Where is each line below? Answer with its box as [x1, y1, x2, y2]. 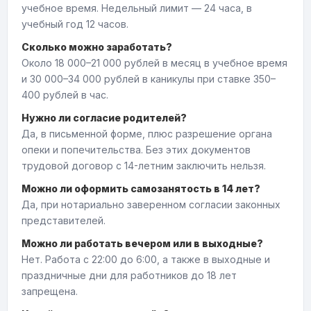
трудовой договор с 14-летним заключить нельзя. [22, 160, 266, 171]
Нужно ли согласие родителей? [22, 112, 187, 124]
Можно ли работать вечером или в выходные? [22, 237, 263, 249]
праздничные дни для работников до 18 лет [22, 269, 237, 281]
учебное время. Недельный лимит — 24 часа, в [22, 2, 252, 14]
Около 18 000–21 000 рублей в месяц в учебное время [22, 57, 287, 69]
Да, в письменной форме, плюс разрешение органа [22, 128, 272, 140]
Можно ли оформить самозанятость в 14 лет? [22, 183, 260, 194]
